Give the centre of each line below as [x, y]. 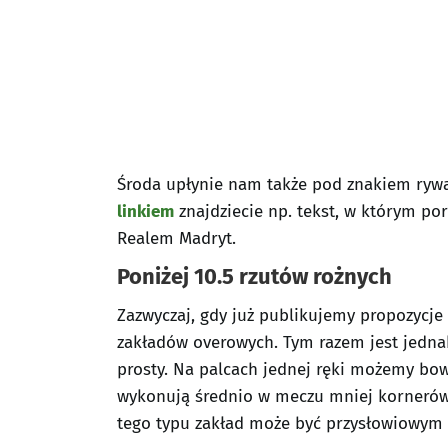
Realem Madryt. [176, 238]
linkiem [145, 211]
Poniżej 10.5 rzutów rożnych [254, 276]
